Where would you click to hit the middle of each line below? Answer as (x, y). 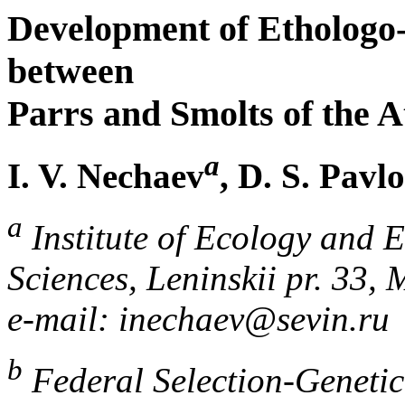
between (71, 71)
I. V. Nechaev (106, 176)
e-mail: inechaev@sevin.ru (198, 319)
